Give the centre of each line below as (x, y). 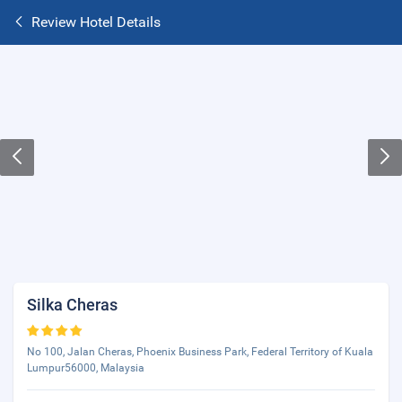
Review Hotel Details (96, 22)
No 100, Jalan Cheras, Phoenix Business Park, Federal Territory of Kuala (200, 352)
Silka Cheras (72, 305)
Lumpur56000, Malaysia (86, 368)
